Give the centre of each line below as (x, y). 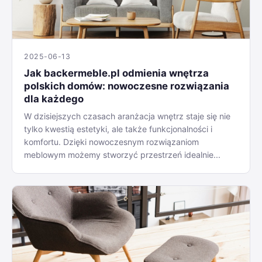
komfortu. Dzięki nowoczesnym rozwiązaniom (111, 142)
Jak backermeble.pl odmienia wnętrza (116, 73)
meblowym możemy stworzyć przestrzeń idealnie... (122, 154)
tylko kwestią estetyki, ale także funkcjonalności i (118, 129)
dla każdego (54, 99)
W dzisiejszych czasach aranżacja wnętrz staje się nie (127, 116)
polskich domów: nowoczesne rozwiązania (127, 86)
